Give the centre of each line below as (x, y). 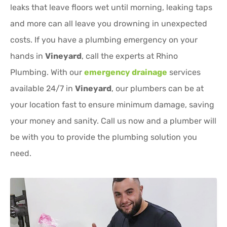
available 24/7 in (43, 89)
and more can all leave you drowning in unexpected (109, 24)
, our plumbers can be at (158, 89)
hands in (28, 56)
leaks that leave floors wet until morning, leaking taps (111, 8)
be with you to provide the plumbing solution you (104, 137)
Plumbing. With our (47, 72)
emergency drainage (126, 72)
